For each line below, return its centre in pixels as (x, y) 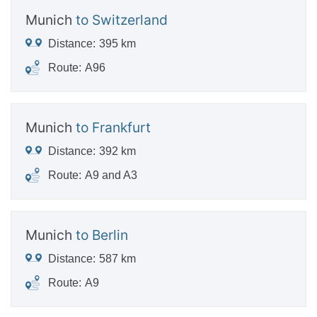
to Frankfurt (113, 127)
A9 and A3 (111, 175)
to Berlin (102, 235)
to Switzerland (122, 19)
